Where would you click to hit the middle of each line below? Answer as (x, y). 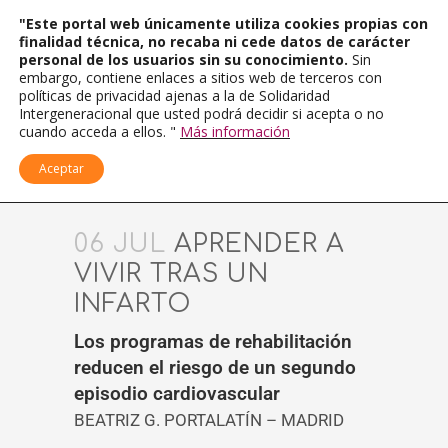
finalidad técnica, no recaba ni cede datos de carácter (214, 41)
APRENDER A (255, 244)
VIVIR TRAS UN (171, 274)
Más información (235, 131)
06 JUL (120, 244)
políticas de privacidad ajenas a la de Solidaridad (174, 95)
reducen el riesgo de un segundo (215, 367)
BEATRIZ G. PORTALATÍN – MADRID (209, 420)
